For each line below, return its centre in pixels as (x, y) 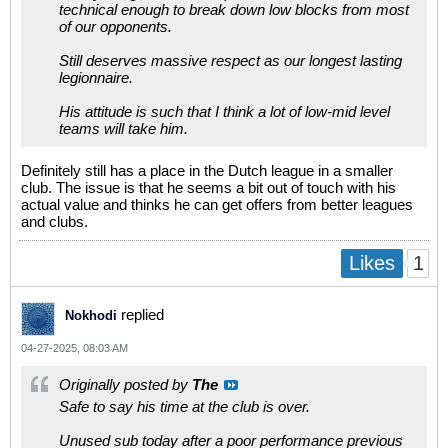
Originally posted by (125, 384)
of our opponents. (115, 26)
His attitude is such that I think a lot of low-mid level (224, 111)
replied (140, 314)
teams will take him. (123, 128)
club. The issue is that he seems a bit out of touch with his (208, 187)
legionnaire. (96, 77)
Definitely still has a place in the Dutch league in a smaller (207, 170)
